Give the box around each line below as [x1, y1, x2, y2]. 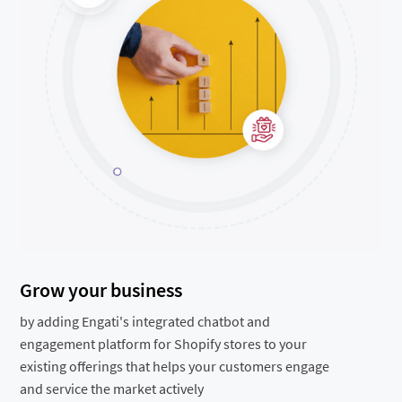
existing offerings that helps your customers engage [20, 357, 330, 376]
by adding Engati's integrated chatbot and [20, 312, 271, 331]
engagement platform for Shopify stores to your [20, 335, 308, 354]
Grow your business [20, 277, 183, 303]
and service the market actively [20, 380, 205, 398]
